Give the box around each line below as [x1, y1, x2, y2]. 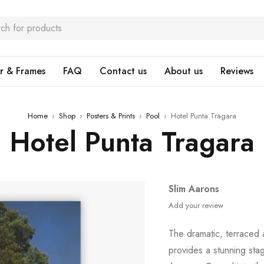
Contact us [100, 64, 147, 78]
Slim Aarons [169, 182, 220, 196]
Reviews [220, 64, 253, 78]
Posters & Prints [87, 110, 135, 121]
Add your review [169, 200, 224, 211]
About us [164, 64, 203, 78]
